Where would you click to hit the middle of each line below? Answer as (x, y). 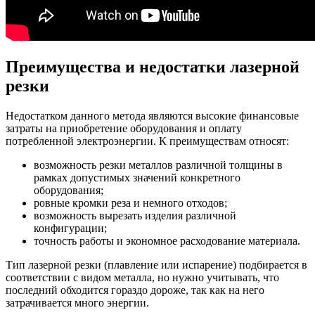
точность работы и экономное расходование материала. (167, 240)
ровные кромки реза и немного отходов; (130, 202)
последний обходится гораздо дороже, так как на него (135, 290)
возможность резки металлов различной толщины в (158, 165)
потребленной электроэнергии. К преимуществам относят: (147, 141)
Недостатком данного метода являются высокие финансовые (152, 115)
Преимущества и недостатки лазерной (153, 66)
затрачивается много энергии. (77, 302)
